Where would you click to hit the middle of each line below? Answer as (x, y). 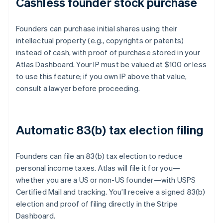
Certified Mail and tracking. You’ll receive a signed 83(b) (111, 192)
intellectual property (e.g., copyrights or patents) (100, 41)
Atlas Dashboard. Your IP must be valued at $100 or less (111, 64)
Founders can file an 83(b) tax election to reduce (99, 156)
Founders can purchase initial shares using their (97, 29)
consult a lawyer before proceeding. (78, 88)
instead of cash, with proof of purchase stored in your (108, 53)
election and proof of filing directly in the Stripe (97, 204)
